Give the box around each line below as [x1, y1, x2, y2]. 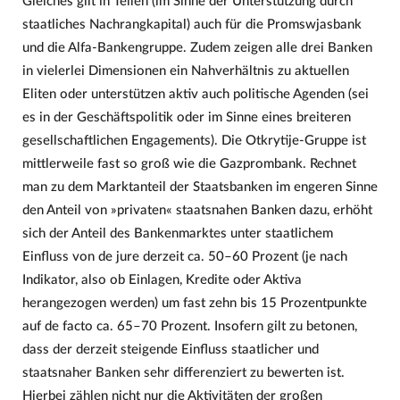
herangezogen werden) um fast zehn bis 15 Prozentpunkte [21, 296, 367, 310]
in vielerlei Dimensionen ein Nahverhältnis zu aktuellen [21, 63, 349, 78]
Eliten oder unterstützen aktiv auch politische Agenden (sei [21, 87, 369, 101]
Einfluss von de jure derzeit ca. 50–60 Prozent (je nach [21, 249, 347, 263]
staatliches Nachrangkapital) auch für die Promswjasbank [21, 17, 362, 31]
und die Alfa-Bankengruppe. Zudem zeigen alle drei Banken [21, 40, 372, 54]
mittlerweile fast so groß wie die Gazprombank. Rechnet [21, 156, 356, 171]
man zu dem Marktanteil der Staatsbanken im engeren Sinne [21, 179, 378, 194]
